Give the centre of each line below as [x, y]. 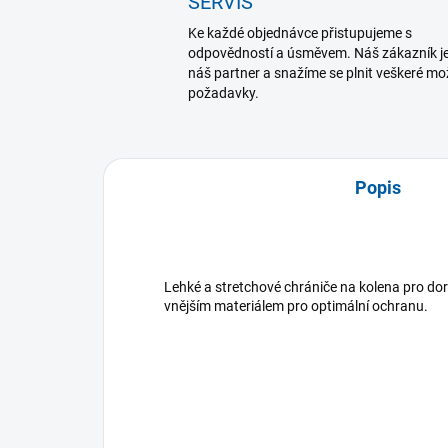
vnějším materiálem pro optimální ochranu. [296, 306]
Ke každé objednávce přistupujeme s [300, 33]
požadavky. [223, 93]
